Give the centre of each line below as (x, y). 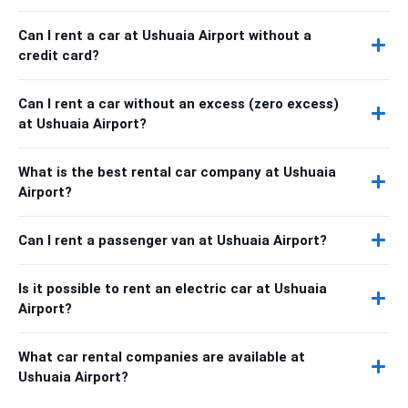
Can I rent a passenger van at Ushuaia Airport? (173, 240)
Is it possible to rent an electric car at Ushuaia (173, 288)
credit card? (59, 55)
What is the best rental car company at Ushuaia (177, 172)
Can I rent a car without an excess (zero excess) (178, 103)
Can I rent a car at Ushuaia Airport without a (165, 35)
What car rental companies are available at (162, 357)
